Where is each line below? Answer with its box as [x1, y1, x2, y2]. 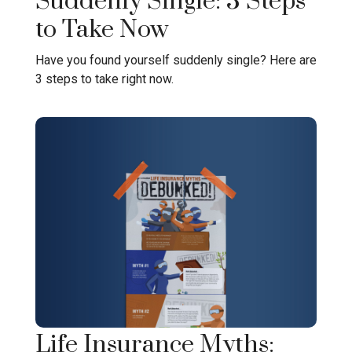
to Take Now [35, 15, 168, 46]
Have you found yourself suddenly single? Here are [35, 52, 317, 68]
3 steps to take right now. [35, 71, 174, 86]
